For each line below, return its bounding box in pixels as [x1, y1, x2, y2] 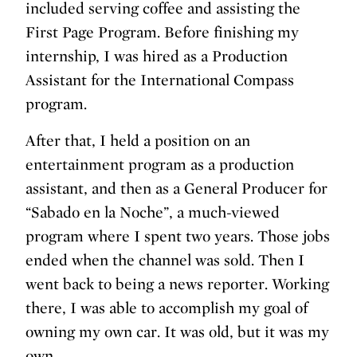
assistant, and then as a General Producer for [25, 178, 328, 198]
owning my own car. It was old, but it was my [25, 322, 329, 342]
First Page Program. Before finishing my [25, 22, 299, 42]
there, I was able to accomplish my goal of [25, 298, 308, 318]
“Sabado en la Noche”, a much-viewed [25, 202, 280, 222]
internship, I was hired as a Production [25, 46, 288, 66]
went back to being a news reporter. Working [25, 274, 329, 294]
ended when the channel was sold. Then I [25, 250, 304, 270]
